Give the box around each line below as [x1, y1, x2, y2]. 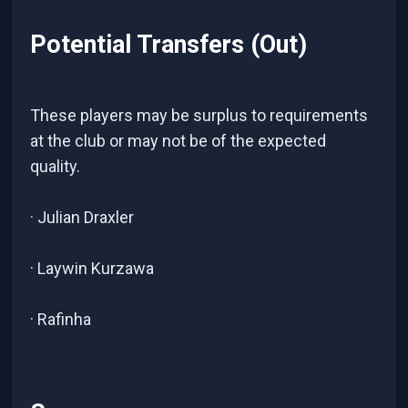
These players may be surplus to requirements [30, 105, 369, 125]
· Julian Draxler [30, 207, 135, 227]
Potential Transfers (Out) [30, 30, 308, 60]
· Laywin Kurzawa [30, 258, 155, 278]
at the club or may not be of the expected [30, 130, 327, 150]
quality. [30, 156, 81, 176]
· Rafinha [30, 309, 92, 329]
